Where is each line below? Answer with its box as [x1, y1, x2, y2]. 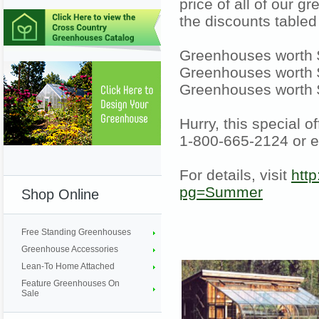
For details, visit [179, 167, 291, 184]
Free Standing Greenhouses [21, 227, 131, 238]
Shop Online [21, 187, 99, 202]
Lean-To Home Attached [21, 261, 115, 272]
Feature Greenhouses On [21, 278, 120, 289]
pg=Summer [179, 184, 263, 201]
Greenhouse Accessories [21, 244, 118, 255]
